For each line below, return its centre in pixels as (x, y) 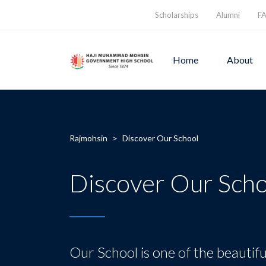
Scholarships (176, 15)
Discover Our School (160, 138)
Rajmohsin (88, 138)
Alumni (228, 15)
